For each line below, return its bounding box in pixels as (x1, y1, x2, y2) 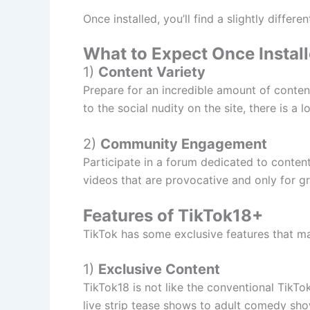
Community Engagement (100, 136, 267, 153)
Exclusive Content (98, 261, 220, 278)
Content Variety (98, 64, 206, 81)
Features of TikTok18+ (83, 205, 263, 226)
